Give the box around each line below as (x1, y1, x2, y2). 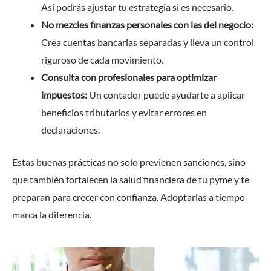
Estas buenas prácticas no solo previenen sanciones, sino (12, 155, 246, 168)
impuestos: (41, 88, 87, 100)
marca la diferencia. (12, 208, 91, 220)
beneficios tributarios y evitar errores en (41, 106, 207, 118)
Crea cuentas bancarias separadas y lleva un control (41, 36, 254, 48)
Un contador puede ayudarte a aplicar (87, 88, 245, 100)
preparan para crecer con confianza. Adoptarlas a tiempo (12, 191, 245, 203)
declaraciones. (41, 123, 100, 135)
